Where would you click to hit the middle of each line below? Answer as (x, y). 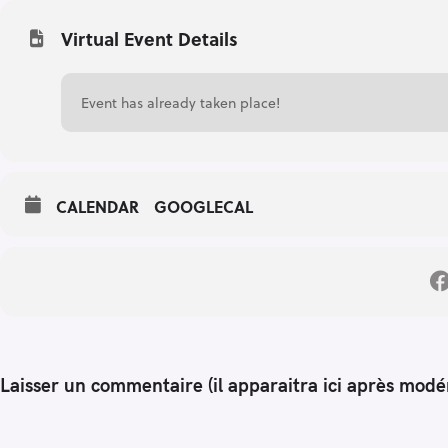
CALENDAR (97, 207)
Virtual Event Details (149, 39)
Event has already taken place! (180, 103)
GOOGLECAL (203, 207)
